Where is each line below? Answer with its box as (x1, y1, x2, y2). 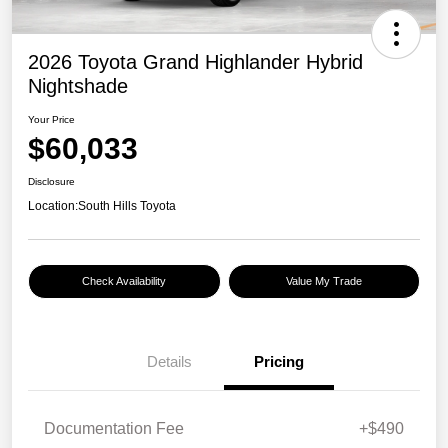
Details (146, 353, 192, 371)
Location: (28, 199, 78, 214)
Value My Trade (285, 275, 362, 288)
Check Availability (82, 275, 167, 288)
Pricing (254, 353, 304, 371)
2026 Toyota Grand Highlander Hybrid (28, 51, 363, 74)
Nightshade (28, 75, 128, 98)
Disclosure (28, 176, 75, 188)
